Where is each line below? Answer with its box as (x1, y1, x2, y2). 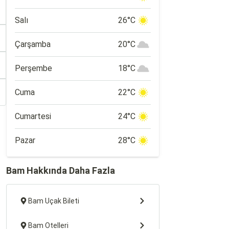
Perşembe (15, 63, 52, 73)
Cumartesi (15, 111, 51, 121)
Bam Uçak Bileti (28, 197, 79, 205)
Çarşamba (15, 39, 51, 49)
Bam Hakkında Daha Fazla (6, 165, 115, 176)
